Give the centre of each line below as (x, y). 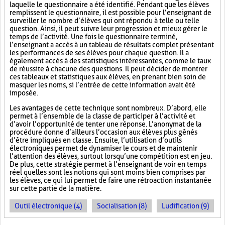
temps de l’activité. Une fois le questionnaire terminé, (93, 37)
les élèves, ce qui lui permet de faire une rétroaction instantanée (110, 180)
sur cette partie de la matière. (55, 188)
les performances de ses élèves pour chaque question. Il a (99, 53)
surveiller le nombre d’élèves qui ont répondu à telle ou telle (104, 21)
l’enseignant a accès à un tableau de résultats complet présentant (112, 45)
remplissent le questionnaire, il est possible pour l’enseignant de (110, 13)
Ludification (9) (185, 206)
